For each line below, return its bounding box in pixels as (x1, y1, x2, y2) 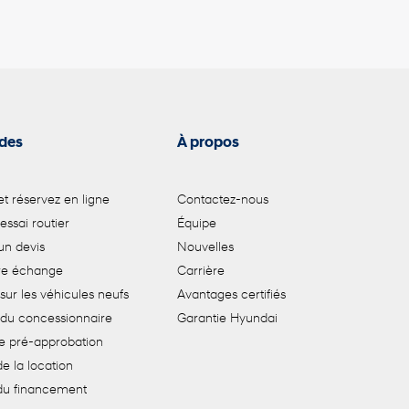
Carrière (177, 265, 225, 279)
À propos (177, 136, 240, 152)
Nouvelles (177, 241, 235, 256)
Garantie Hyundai (177, 312, 278, 327)
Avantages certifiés (177, 288, 287, 303)
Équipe (177, 217, 217, 232)
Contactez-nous (177, 194, 269, 208)
